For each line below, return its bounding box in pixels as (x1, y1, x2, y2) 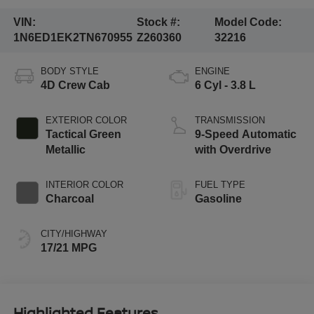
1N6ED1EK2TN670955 (13, 32, 132, 44)
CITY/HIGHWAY (40, 228, 107, 240)
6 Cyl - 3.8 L (195, 79, 256, 92)
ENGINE (195, 66, 230, 77)
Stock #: (136, 16, 180, 29)
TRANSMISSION (195, 115, 265, 126)
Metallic (45, 144, 86, 156)
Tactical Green (45, 128, 121, 141)
